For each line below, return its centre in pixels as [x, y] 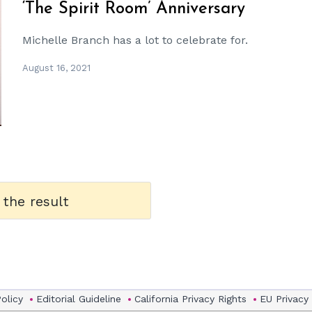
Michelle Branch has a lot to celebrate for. [135, 40]
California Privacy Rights [190, 299]
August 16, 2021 [57, 68]
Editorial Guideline [79, 299]
